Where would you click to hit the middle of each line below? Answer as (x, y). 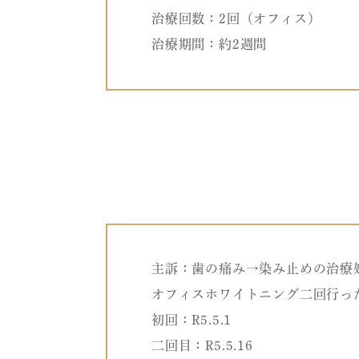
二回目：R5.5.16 (202, 346)
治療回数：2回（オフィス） (236, 19)
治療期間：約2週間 (210, 44)
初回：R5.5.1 (192, 320)
